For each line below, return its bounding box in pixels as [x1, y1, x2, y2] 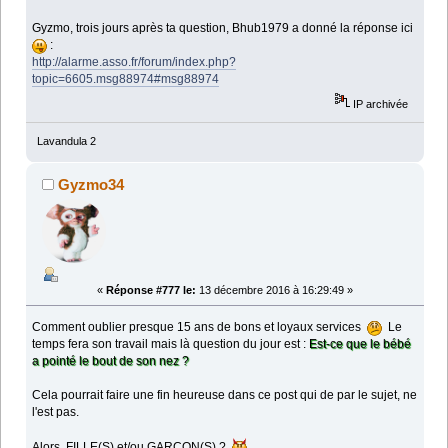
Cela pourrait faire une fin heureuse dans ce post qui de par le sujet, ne [32, 387, 418, 402]
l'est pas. [32, 404, 80, 419]
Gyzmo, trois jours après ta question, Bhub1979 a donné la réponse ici [32, 21, 417, 36]
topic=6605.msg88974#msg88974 [32, 72, 220, 87]
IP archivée [350, 97, 409, 110]
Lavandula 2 [36, 134, 96, 147]
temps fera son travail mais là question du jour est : [32, 336, 310, 351]
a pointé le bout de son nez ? [32, 353, 190, 368]
